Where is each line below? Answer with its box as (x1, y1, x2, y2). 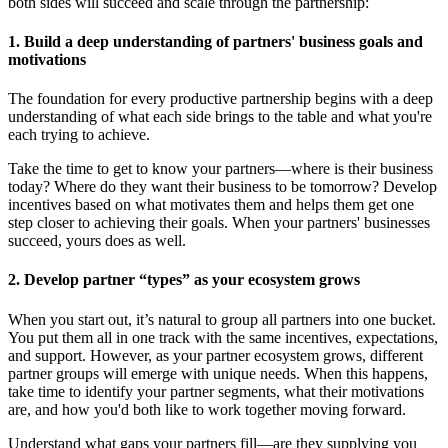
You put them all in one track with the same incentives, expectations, (8, 328, 438, 346)
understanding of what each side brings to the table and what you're (8, 108, 432, 126)
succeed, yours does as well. (8, 232, 186, 250)
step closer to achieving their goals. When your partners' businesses (8, 214, 430, 232)
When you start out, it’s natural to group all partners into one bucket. (8, 310, 436, 328)
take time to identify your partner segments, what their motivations (8, 382, 424, 400)
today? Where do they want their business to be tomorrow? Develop (8, 178, 437, 196)
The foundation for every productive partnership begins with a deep (8, 90, 433, 108)
